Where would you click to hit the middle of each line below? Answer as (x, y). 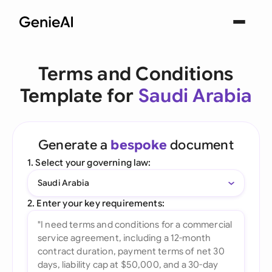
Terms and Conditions (136, 74)
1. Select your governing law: (89, 162)
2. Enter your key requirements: (96, 203)
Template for (79, 96)
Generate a (75, 145)
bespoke (139, 145)
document (200, 145)
